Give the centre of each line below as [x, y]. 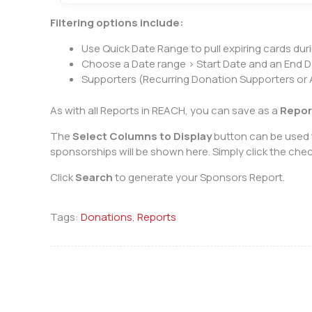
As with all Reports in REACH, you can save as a [165, 110]
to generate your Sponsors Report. [199, 177]
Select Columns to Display [142, 136]
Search [94, 177]
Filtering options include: [118, 23]
